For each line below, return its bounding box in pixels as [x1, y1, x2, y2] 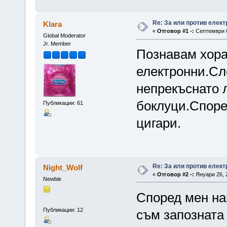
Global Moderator [43, 32, 86, 39]
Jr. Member [43, 41, 71, 47]
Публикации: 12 [43, 207, 83, 213]
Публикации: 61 [43, 100, 83, 106]
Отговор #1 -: [157, 28, 194, 34]
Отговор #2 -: [157, 171, 194, 177]
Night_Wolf [43, 163, 83, 172]
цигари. [136, 116, 181, 131]
